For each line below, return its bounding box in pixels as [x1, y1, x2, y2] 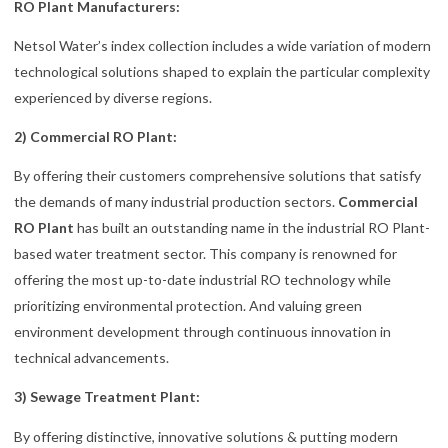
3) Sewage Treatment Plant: [14, 388, 200, 406]
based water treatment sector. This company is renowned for [14, 245, 397, 263]
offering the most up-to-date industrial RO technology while [14, 271, 391, 289]
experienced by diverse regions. [14, 89, 212, 107]
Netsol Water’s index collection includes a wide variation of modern [14, 37, 431, 55]
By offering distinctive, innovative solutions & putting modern [14, 427, 398, 445]
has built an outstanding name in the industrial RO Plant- [74, 219, 430, 237]
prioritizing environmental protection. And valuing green [14, 297, 362, 315]
